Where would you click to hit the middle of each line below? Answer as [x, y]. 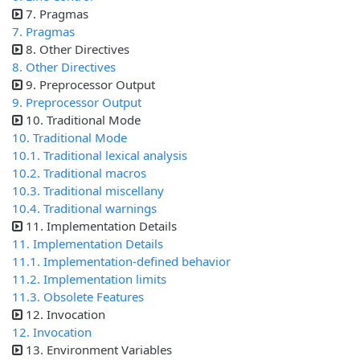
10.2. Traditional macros [79, 173]
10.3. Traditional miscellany [88, 191]
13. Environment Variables [99, 350]
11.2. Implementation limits [89, 279]
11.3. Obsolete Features [78, 297]
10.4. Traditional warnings [84, 209]
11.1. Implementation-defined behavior [121, 262]
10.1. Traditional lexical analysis [100, 155]
